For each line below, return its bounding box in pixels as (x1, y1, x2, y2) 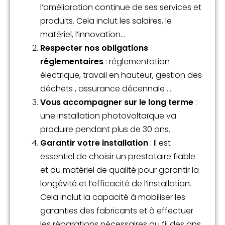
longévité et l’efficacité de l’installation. (40, 177, 191, 189)
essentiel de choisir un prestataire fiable (40, 150, 195, 162)
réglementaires (40, 55, 103, 67)
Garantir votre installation (40, 137, 148, 149)
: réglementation (103, 55, 170, 67)
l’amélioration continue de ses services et (40, 1, 201, 13)
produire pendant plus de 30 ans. (40, 123, 170, 135)
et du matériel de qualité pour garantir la (40, 164, 199, 176)
